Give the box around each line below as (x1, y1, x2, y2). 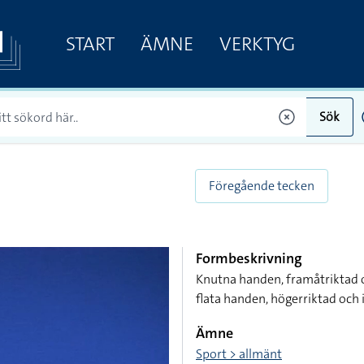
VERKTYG (219, 30, 295, 57)
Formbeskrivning (196, 249, 302, 268)
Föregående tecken (209, 177, 314, 194)
